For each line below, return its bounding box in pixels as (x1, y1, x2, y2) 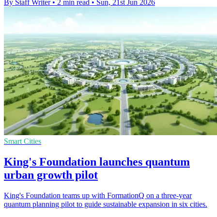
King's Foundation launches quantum (4, 155, 190, 168)
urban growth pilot (4, 168, 98, 181)
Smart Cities (4, 137, 41, 145)
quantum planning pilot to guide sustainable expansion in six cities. (4, 200, 207, 208)
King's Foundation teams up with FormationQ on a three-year (4, 191, 192, 200)
